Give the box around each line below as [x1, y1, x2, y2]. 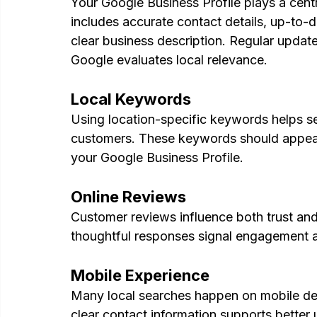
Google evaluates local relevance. [71, 52, 267, 68]
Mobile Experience [71, 266, 209, 285]
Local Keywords [71, 90, 191, 109]
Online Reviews [71, 188, 186, 207]
